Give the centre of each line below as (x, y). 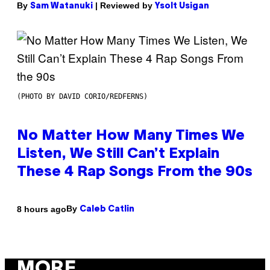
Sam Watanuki (61, 7)
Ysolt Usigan (182, 7)
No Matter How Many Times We (131, 137)
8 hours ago (42, 209)
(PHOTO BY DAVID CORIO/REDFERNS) (82, 97)
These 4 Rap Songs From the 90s (135, 173)
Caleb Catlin (107, 210)
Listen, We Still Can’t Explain (118, 155)
